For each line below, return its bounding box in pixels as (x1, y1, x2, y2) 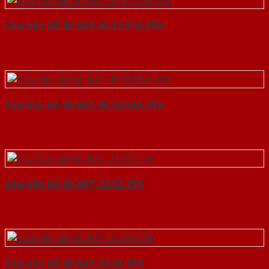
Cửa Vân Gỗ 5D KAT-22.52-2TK (5, 177, 144, 190)
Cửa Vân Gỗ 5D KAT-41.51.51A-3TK (5, 18, 164, 32)
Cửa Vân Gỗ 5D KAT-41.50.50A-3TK (5, 97, 164, 111)
